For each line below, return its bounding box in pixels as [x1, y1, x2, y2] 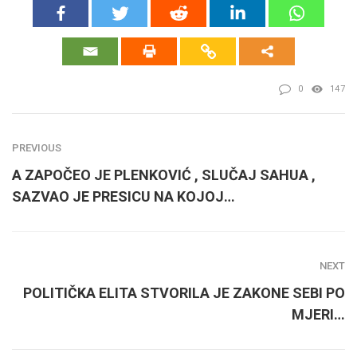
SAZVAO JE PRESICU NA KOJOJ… [12, 188, 235, 206]
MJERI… [292, 306, 345, 324]
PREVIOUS [12, 142, 61, 155]
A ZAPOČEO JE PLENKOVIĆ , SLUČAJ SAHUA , [12, 167, 316, 184]
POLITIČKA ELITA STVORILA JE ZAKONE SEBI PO [23, 284, 345, 302]
